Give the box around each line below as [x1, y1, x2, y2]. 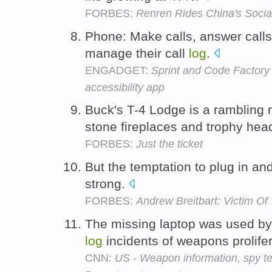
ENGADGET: [85, 64, 151, 76]
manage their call [85, 46, 189, 60]
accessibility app [85, 81, 165, 93]
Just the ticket [136, 138, 203, 151]
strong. [85, 177, 129, 191]
